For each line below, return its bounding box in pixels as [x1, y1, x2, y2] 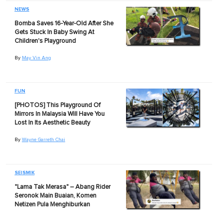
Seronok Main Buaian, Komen [14, 192, 96, 199]
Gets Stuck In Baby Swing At [14, 29, 94, 36]
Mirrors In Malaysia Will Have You [14, 110, 105, 117]
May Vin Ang [21, 55, 51, 60]
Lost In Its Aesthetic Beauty [14, 119, 90, 126]
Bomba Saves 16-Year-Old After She [14, 20, 113, 27]
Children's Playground [14, 37, 76, 44]
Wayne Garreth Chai [21, 137, 65, 142]
